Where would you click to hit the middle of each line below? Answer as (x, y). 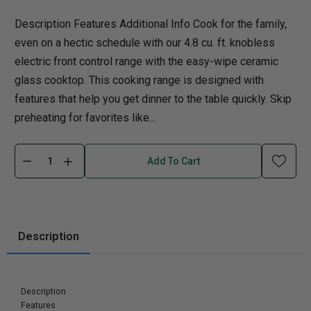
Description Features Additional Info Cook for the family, (151, 24)
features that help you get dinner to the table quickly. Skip (153, 99)
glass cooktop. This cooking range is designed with (139, 80)
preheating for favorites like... (85, 118)
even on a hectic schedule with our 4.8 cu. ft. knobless (145, 43)
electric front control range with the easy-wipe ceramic (146, 61)
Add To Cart (173, 161)
